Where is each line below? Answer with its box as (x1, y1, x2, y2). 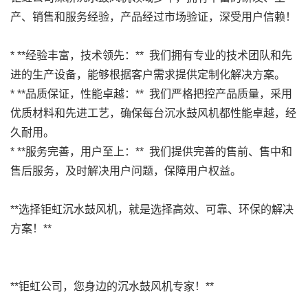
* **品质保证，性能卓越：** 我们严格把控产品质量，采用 (10, 88, 292, 100)
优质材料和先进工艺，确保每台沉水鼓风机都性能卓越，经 (10, 107, 296, 119)
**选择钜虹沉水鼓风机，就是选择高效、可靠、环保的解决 (10, 203, 294, 215)
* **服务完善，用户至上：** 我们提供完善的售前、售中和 (10, 146, 292, 157)
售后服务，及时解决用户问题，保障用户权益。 (10, 165, 241, 177)
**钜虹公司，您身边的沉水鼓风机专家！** (10, 280, 214, 292)
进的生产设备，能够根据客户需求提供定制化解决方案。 (10, 69, 285, 80)
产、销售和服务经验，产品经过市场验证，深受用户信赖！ (10, 11, 296, 23)
